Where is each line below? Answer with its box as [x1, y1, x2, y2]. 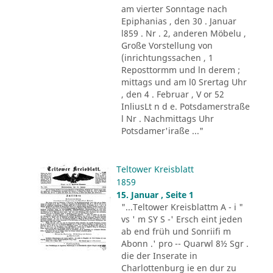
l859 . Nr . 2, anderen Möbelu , [121, 27, 246, 40]
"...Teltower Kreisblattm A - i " [121, 200, 243, 213]
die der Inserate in [121, 249, 197, 261]
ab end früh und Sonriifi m [121, 225, 231, 237]
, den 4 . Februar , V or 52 [121, 88, 224, 101]
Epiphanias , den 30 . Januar [121, 15, 236, 27]
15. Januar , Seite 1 [116, 188, 194, 200]
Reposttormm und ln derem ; [121, 64, 240, 76]
